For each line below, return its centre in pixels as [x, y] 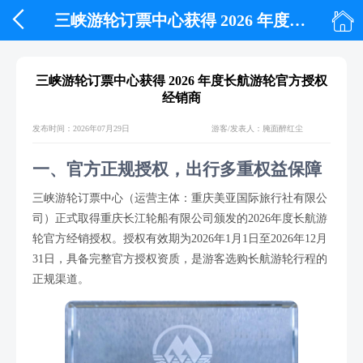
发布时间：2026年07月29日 [81, 128]
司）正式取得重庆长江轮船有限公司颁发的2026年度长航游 [180, 218]
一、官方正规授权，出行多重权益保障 [177, 169]
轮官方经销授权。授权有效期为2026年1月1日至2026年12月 [180, 239]
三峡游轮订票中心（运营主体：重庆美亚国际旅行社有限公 [180, 198]
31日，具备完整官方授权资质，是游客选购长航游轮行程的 [180, 259]
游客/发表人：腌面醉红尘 [257, 128]
